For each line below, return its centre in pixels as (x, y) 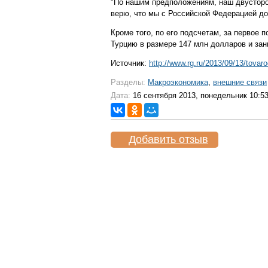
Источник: (130, 63)
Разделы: (128, 82)
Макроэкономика (178, 82)
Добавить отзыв (168, 139)
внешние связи (240, 82)
